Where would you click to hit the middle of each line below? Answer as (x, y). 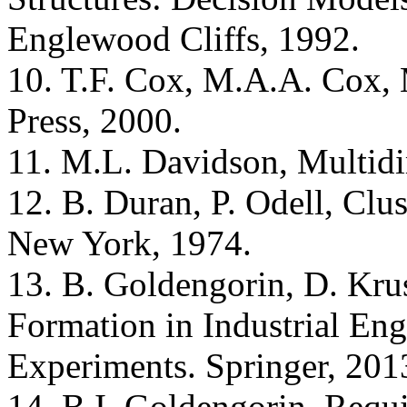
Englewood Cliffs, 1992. (184, 38)
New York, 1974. (129, 243)
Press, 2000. (94, 120)
